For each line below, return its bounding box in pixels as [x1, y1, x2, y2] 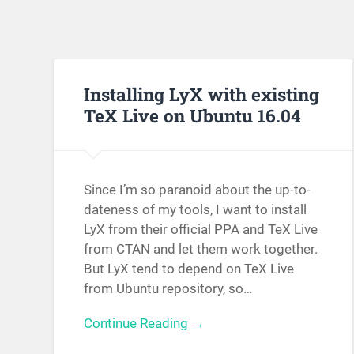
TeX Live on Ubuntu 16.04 [84, 103, 302, 127]
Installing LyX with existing [84, 81, 320, 106]
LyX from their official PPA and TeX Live [84, 221, 318, 238]
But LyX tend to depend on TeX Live [84, 261, 295, 277]
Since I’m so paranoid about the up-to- [84, 182, 311, 198]
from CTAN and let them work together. [84, 241, 318, 258]
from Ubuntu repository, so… [84, 281, 253, 297]
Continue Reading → [84, 315, 205, 332]
